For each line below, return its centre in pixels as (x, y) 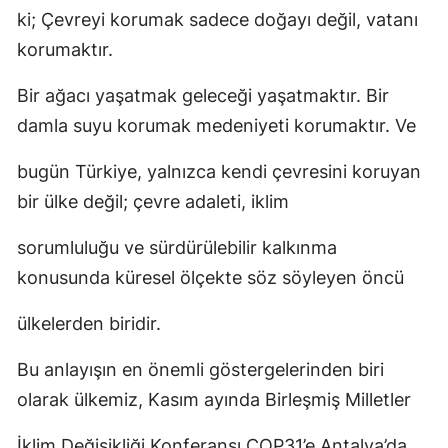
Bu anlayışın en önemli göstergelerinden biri (200, 369)
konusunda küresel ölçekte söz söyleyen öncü (210, 277)
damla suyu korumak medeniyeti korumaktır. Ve (216, 125)
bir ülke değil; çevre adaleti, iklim (153, 201)
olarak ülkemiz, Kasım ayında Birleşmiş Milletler (214, 399)
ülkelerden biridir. (89, 323)
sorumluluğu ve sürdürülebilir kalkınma (177, 247)
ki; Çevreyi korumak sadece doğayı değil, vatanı (217, 19)
